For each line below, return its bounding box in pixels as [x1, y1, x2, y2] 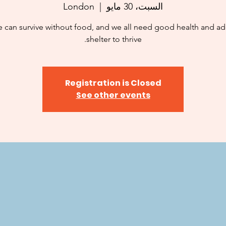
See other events [76, 89, 150, 101]
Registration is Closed [65, 77, 161, 89]
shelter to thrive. [86, 34, 142, 44]
